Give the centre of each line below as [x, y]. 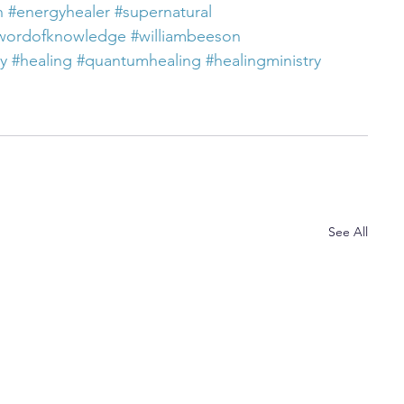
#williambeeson [186, 36]
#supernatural [163, 12]
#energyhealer [59, 12]
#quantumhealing [139, 60]
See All [348, 232]
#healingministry [263, 60]
